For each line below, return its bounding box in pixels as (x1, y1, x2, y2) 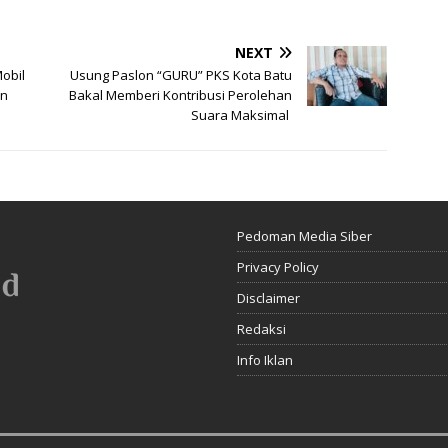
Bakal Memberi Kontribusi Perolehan (69, 86, 293, 105)
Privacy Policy (236, 258, 319, 277)
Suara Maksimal (191, 106, 293, 125)
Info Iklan (236, 351, 293, 370)
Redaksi (236, 320, 286, 339)
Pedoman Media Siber (236, 227, 372, 246)
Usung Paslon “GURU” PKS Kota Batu (70, 66, 293, 85)
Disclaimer (236, 289, 300, 308)
